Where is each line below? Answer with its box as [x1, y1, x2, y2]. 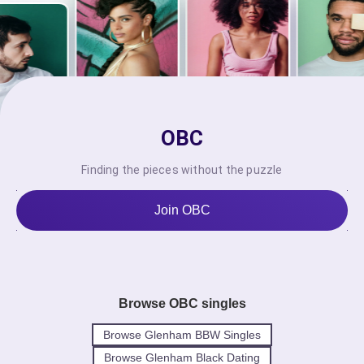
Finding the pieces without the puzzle [81, 162, 283, 176]
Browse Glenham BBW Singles [103, 327, 261, 341]
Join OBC [154, 202, 210, 217]
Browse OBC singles [118, 296, 246, 310]
